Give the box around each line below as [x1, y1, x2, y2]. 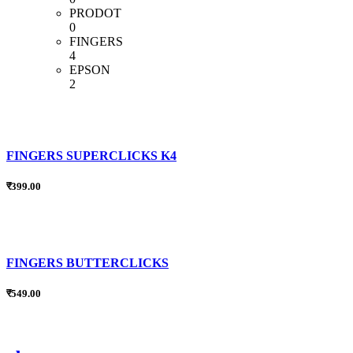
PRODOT [69, 6, 121, 20]
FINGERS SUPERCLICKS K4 [6, 148, 176, 162]
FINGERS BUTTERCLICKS [6, 255, 169, 269]
